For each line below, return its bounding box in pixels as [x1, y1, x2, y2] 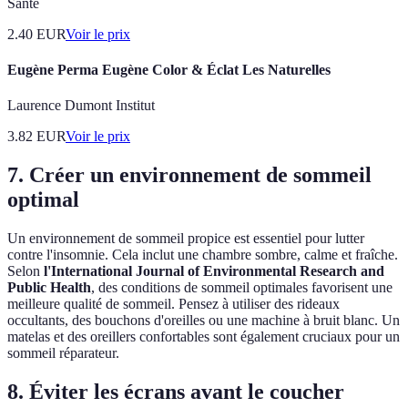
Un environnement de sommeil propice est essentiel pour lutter [7, 230, 364, 247]
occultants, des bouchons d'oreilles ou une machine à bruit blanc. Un [7, 312, 400, 329]
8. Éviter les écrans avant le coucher [7, 380, 344, 404]
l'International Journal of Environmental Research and [44, 263, 384, 280]
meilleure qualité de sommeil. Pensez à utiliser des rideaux [7, 296, 340, 312]
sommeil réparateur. [7, 345, 119, 362]
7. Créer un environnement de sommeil [7, 163, 372, 188]
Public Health [7, 280, 91, 296]
